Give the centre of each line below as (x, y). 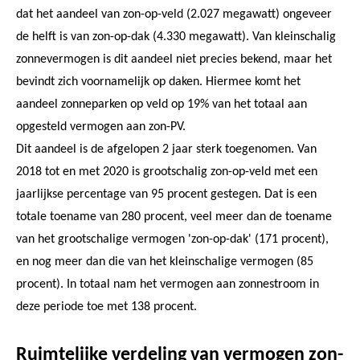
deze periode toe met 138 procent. (106, 307)
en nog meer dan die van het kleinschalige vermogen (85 (165, 262)
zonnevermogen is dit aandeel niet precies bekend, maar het (174, 59)
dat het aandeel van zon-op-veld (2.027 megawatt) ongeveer (174, 14)
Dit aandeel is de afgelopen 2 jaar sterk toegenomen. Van (166, 149)
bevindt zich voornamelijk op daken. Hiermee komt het (158, 82)
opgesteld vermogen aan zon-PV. (101, 127)
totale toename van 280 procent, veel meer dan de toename (174, 217)
